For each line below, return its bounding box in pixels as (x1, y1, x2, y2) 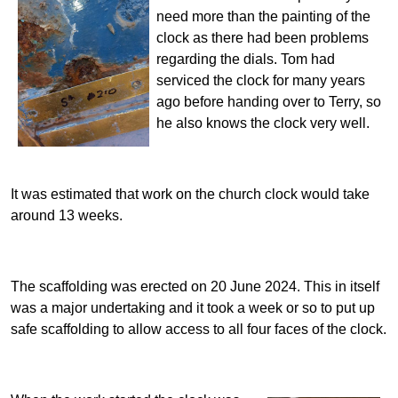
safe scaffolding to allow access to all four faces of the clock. (11, 322, 386, 338)
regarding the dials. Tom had (156, 52, 336, 68)
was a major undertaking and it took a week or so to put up (11, 300, 375, 316)
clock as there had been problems (156, 30, 370, 46)
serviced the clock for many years (156, 73, 366, 89)
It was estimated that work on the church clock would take (11, 187, 370, 203)
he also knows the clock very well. (156, 115, 370, 131)
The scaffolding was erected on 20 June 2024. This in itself (11, 279, 379, 295)
